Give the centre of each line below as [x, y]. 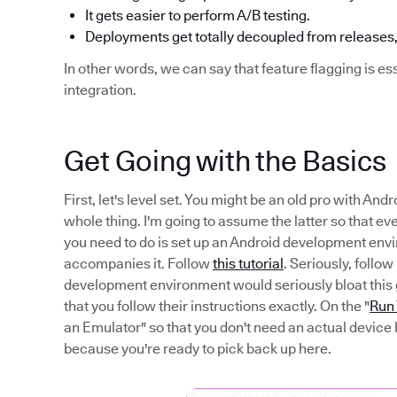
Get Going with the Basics [225, 161]
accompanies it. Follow [138, 264]
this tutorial [248, 264]
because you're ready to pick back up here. [198, 349]
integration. [100, 90]
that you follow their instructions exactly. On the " [217, 306]
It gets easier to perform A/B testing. [198, 16]
